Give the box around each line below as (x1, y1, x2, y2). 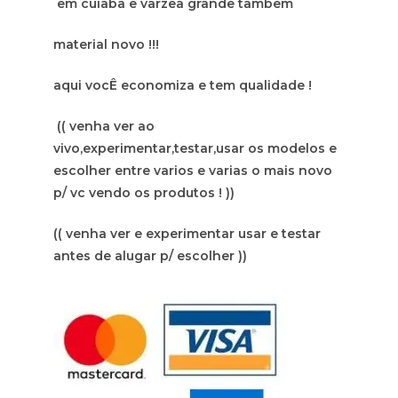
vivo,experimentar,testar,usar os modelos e (53, 140, 337, 156)
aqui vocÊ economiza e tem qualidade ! (53, 77, 312, 93)
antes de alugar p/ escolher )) (53, 248, 247, 264)
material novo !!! (53, 36, 159, 52)
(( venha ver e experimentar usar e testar (53, 226, 321, 242)
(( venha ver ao (53, 118, 155, 134)
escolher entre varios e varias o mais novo (53, 163, 332, 179)
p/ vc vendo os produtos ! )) (53, 185, 235, 201)
